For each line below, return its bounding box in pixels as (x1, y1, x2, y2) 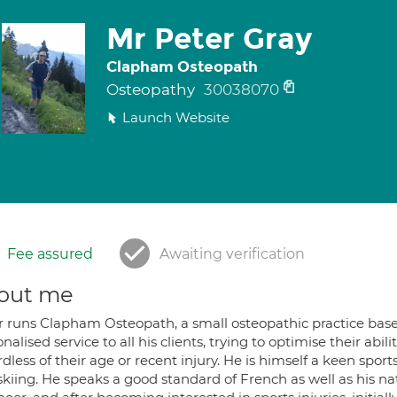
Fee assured (7, 245, 93, 262)
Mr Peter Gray (105, 21, 312, 57)
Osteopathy (105, 81, 198, 98)
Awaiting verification (160, 245, 305, 262)
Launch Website (121, 109, 230, 126)
